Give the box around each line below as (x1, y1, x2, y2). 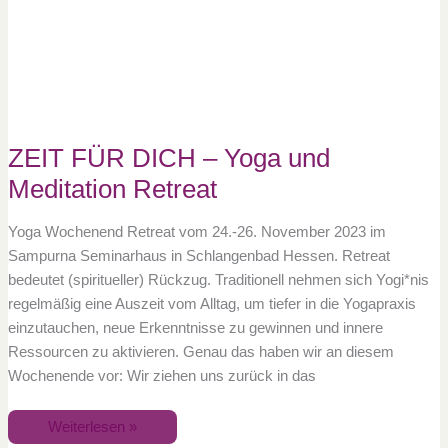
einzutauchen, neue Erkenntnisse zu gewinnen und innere (7, 319, 383, 336)
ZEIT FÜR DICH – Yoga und (7, 144, 330, 173)
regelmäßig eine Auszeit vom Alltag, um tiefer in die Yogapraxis (7, 295, 416, 312)
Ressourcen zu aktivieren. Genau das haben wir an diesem (7, 343, 394, 360)
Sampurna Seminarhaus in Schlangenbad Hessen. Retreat (7, 247, 390, 264)
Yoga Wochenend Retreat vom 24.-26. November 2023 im (7, 223, 386, 240)
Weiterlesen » (47, 418, 137, 435)
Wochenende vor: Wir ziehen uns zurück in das (7, 367, 316, 384)
